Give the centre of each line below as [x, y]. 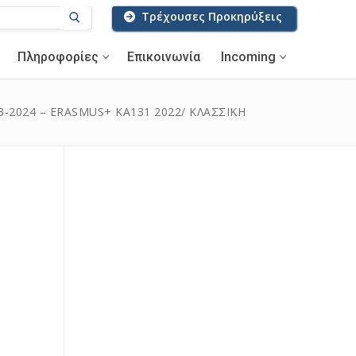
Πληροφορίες [58, 56]
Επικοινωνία [164, 56]
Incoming [248, 56]
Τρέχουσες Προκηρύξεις [210, 16]
